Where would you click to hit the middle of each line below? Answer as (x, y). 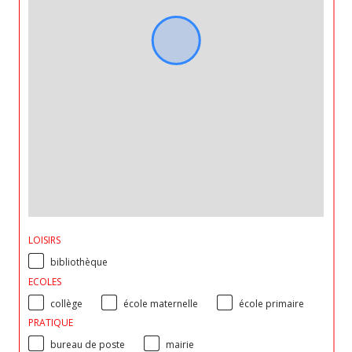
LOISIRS (44, 240)
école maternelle (161, 303)
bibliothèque (79, 262)
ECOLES (45, 281)
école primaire (271, 303)
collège (66, 303)
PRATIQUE (51, 323)
